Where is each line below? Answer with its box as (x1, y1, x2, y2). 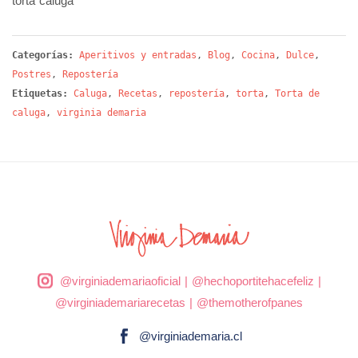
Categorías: (12, 49, 79, 61)
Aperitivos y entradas (79, 49, 197, 61)
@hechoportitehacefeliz (191, 273, 314, 288)
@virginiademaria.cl (138, 328, 242, 343)
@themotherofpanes (197, 295, 303, 309)
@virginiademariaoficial (59, 273, 181, 288)
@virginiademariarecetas (55, 295, 185, 309)
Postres (12, 68, 51, 80)
